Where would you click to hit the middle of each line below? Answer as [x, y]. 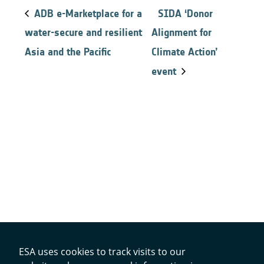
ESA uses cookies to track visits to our [102, 252]
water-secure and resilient [83, 33]
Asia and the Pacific [68, 52]
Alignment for [182, 33]
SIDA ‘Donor [186, 13]
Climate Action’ [185, 52]
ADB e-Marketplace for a [87, 13]
